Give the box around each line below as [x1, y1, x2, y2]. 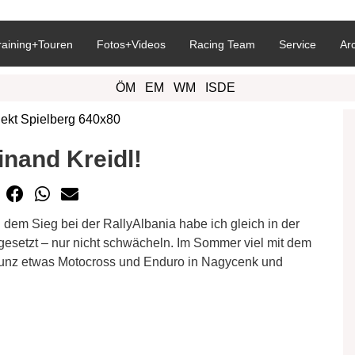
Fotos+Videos [97, 38, 166, 51]
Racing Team [189, 38, 255, 51]
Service [279, 38, 316, 51]
